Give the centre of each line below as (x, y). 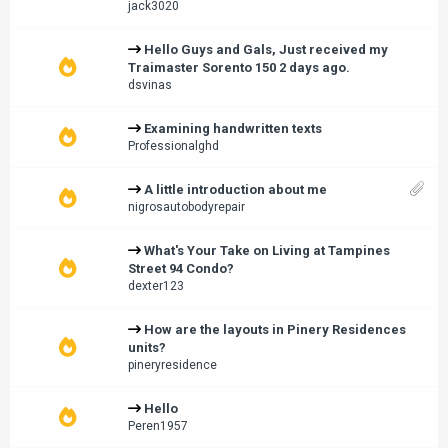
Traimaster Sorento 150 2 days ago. (239, 67)
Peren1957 (158, 426)
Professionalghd (173, 146)
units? (147, 347)
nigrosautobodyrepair (186, 207)
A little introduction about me (235, 189)
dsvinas (150, 85)
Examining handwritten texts (233, 128)
